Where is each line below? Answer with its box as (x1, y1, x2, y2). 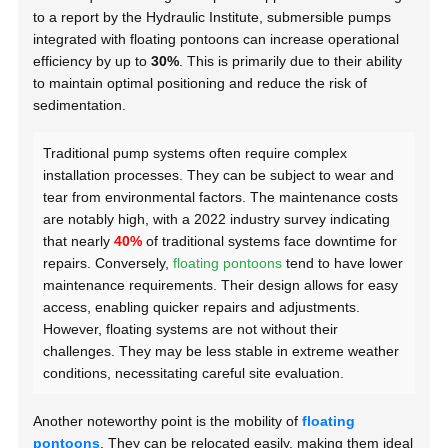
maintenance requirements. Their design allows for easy (43, 277, 399, 294)
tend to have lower (282, 255, 404, 272)
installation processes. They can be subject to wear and (43, 167, 395, 184)
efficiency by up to (33, 53, 152, 70)
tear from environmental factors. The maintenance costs (43, 189, 399, 206)
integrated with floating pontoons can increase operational (33, 31, 400, 48)
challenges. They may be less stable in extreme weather (43, 343, 400, 360)
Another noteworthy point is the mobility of (33, 413, 303, 430)
